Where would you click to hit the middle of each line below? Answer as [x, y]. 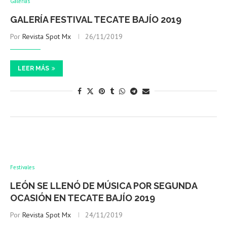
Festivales [22, 167]
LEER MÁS [33, 69]
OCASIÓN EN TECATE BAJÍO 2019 [83, 198]
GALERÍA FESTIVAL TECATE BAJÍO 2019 [96, 20]
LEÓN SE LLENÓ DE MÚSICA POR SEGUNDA [104, 186]
